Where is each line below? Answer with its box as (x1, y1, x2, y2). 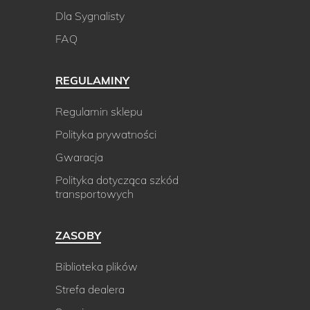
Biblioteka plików (55, 259, 138, 273)
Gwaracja (55, 150, 103, 164)
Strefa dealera (55, 282, 125, 296)
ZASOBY (55, 228, 101, 242)
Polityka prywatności (55, 127, 156, 141)
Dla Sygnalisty (55, 9, 125, 23)
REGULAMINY (55, 73, 129, 87)
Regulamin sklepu (55, 104, 143, 118)
